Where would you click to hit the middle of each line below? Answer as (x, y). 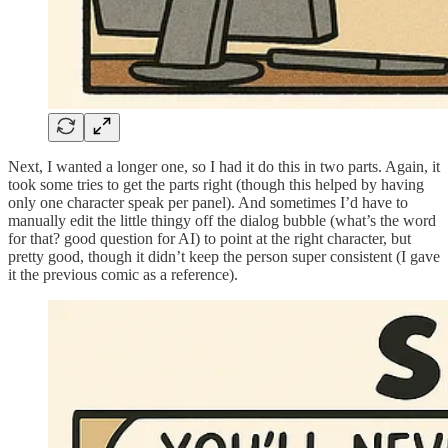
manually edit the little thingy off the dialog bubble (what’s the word (222, 220)
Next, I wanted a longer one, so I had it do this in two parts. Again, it (224, 166)
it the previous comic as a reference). (123, 274)
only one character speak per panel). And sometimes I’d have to (208, 202)
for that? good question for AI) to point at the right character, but (209, 238)
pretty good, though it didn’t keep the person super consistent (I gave (224, 256)
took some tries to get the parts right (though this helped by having (216, 184)
